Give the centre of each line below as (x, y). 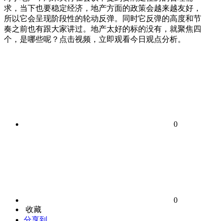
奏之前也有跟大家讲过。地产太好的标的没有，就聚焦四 (103, 29)
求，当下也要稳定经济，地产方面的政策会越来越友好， (103, 8)
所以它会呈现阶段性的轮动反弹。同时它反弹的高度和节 (103, 18)
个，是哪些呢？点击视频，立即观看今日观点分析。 (95, 39)
